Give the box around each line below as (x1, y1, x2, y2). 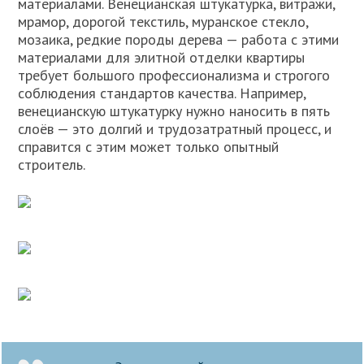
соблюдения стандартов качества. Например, (18, 84, 306, 103)
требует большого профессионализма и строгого (18, 66, 331, 85)
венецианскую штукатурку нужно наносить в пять (18, 102, 331, 121)
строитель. (18, 155, 86, 175)
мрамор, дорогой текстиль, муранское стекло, (18, 12, 309, 32)
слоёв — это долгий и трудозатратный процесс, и (18, 119, 332, 139)
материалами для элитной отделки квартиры (18, 48, 305, 67)
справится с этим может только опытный (18, 137, 279, 157)
